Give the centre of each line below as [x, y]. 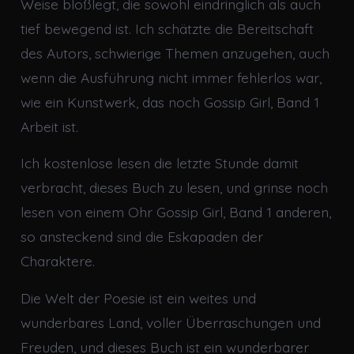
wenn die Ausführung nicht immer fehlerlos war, [171, 78]
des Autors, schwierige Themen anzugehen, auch [175, 53]
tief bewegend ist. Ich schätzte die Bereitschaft [167, 29]
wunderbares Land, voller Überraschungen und [170, 322]
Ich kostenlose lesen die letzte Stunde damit [159, 163]
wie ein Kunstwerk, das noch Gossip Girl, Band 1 [169, 102]
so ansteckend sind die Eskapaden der [141, 237]
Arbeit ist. [49, 127]
